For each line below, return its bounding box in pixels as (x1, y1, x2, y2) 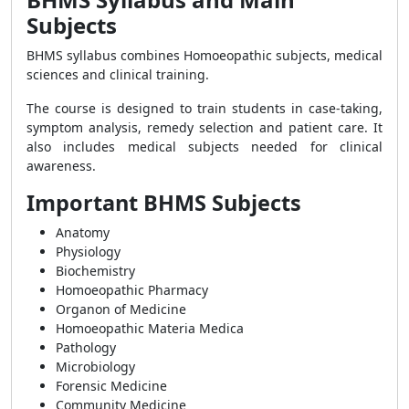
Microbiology (56, 358, 135, 375)
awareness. (26, 157, 96, 174)
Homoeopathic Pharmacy (56, 281, 208, 299)
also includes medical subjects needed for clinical (26, 138, 383, 155)
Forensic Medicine (56, 377, 167, 394)
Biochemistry (56, 262, 135, 279)
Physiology (56, 243, 121, 260)
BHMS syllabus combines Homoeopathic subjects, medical (26, 47, 383, 64)
